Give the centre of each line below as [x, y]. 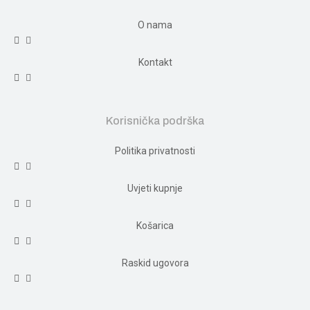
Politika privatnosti [155, 151]
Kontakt [155, 62]
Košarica [155, 225]
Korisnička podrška [155, 120]
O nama [155, 25]
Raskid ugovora [155, 263]
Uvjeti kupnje [155, 188]
